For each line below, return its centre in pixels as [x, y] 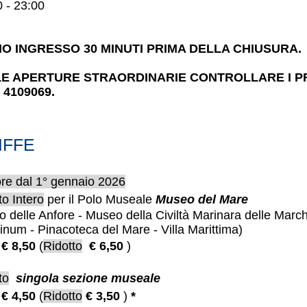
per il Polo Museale [100, 200]
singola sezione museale [88, 279]
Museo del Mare [202, 200]
